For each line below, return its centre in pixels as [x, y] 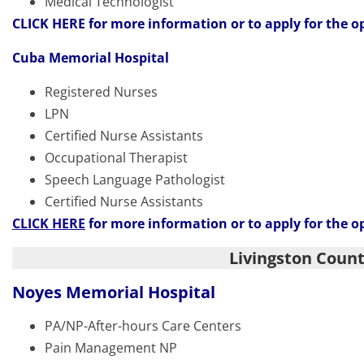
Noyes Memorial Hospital [114, 292]
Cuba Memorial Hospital [91, 58]
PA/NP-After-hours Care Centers [143, 326]
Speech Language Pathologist [135, 180]
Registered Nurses [101, 92]
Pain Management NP [111, 348]
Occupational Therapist [116, 158]
